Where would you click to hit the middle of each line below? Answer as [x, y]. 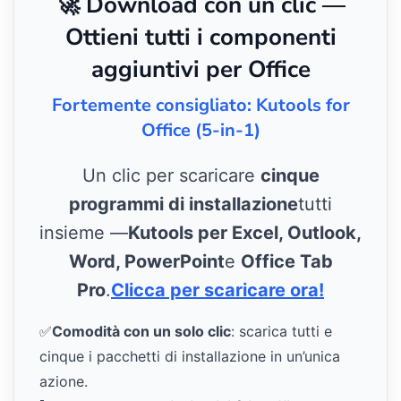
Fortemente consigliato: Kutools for [200, 105]
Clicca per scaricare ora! [218, 290]
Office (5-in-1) [200, 130]
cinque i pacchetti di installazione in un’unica [190, 356]
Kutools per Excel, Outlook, [245, 232]
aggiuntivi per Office [200, 69]
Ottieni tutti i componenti [200, 37]
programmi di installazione [183, 204]
